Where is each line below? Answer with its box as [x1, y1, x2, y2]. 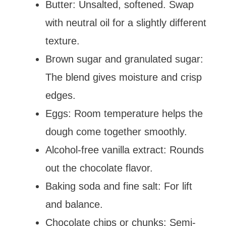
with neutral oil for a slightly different [45, 17, 206, 28]
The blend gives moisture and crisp [45, 71, 202, 83]
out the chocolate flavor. [45, 162, 153, 174]
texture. [45, 35, 80, 46]
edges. [45, 89, 76, 101]
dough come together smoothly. [45, 126, 187, 137]
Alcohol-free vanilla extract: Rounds [45, 144, 204, 155]
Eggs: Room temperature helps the [45, 107, 203, 119]
